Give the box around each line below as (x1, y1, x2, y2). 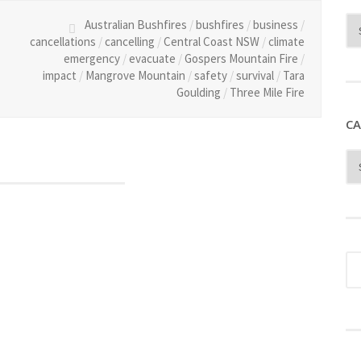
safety (193, 68, 227, 83)
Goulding (176, 85, 221, 100)
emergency (63, 51, 120, 66)
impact (42, 68, 77, 83)
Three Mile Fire (229, 85, 305, 100)
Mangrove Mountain (85, 68, 185, 83)
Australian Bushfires (84, 17, 187, 32)
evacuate (128, 51, 176, 66)
